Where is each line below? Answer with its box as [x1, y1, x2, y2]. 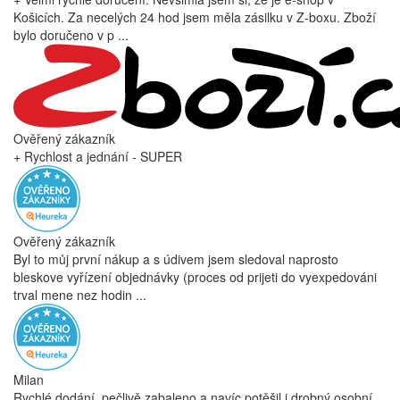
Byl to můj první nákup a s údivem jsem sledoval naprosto [13, 250, 338, 269]
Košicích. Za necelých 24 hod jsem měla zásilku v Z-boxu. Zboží [13, 8, 376, 27]
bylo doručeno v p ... [13, 26, 129, 45]
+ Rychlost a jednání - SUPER [13, 147, 182, 166]
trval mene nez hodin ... [13, 286, 146, 304]
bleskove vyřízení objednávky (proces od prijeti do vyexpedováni [13, 268, 377, 287]
